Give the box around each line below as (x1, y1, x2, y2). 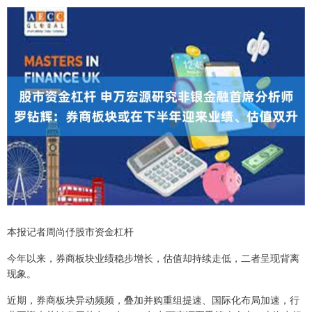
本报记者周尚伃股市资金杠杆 (7, 224, 134, 239)
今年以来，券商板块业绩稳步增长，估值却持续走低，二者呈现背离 (7, 251, 299, 265)
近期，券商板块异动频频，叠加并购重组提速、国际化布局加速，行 (7, 292, 299, 307)
